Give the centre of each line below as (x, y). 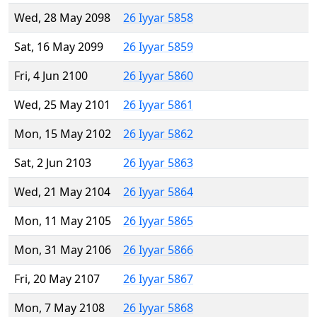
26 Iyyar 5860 (158, 76)
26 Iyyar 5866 (158, 250)
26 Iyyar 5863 (158, 163)
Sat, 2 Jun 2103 (53, 163)
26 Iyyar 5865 (158, 221)
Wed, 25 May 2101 (62, 105)
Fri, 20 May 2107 (57, 279)
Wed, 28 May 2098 (62, 18)
